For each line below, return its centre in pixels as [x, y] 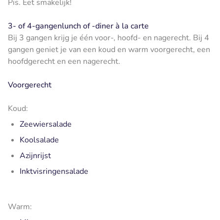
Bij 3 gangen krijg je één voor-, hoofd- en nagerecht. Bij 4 [109, 38]
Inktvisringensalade [54, 171]
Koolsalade [39, 140]
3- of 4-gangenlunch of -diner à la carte [78, 26]
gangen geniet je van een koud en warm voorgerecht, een [109, 49]
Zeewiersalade [46, 124]
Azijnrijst [35, 155]
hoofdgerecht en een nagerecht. [64, 61]
